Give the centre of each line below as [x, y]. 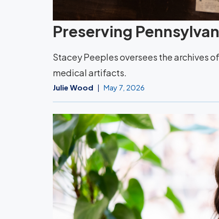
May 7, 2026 [124, 88]
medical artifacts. [90, 73]
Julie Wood [73, 88]
